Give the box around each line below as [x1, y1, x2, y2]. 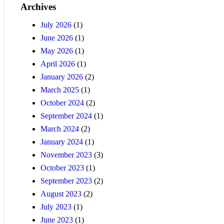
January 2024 [40, 137, 83, 146]
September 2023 [40, 176, 92, 185]
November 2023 [40, 150, 92, 159]
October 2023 [40, 163, 84, 172]
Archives [20, 1, 56, 12]
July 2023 [40, 202, 71, 211]
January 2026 [40, 72, 83, 81]
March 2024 [40, 124, 79, 133]
